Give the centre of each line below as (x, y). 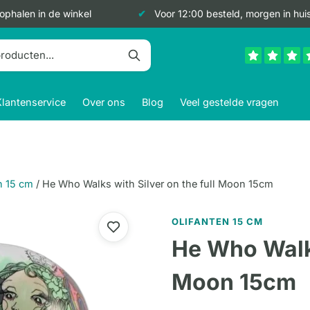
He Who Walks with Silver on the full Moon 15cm (158, 184)
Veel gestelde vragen (229, 102)
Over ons (104, 102)
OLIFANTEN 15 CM (217, 221)
